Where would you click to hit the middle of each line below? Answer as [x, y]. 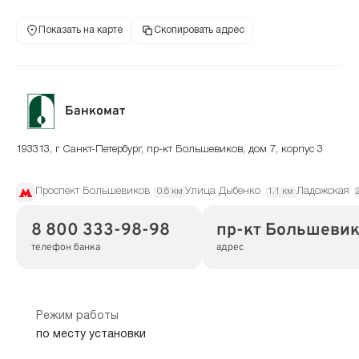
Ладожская [323, 192]
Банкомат [95, 111]
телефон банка [65, 248]
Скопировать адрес [199, 30]
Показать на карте [80, 30]
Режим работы [77, 317]
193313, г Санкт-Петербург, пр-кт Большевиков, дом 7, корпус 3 [169, 150]
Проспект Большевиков [93, 192]
